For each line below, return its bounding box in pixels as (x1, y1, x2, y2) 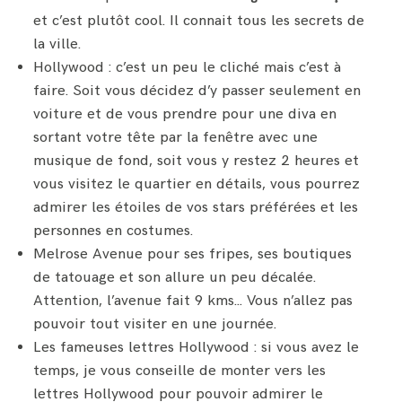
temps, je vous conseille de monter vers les (33, 361, 327, 380)
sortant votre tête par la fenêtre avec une (33, 127, 319, 146)
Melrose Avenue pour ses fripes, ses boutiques (33, 244, 353, 263)
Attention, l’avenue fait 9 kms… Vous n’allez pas (33, 291, 354, 310)
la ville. (33, 34, 82, 53)
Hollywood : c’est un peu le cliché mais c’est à (33, 57, 342, 76)
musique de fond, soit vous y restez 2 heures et (33, 151, 360, 170)
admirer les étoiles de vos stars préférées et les (33, 197, 359, 216)
